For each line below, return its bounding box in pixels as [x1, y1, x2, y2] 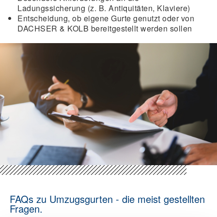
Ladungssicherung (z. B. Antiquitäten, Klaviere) [17, 2, 190, 14]
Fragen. [10, 201, 43, 216]
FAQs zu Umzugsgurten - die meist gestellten [10, 192, 205, 206]
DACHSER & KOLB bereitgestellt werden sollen [17, 23, 192, 34]
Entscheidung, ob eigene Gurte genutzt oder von [17, 13, 194, 24]
